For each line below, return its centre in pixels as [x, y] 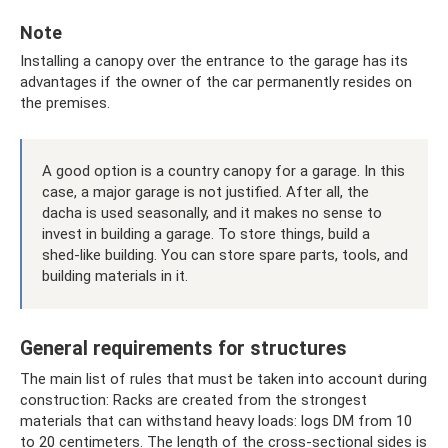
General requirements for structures [183, 349]
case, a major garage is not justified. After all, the [205, 192]
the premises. [65, 103]
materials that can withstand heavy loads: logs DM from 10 [216, 421]
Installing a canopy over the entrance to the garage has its [214, 61]
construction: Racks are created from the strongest [193, 400]
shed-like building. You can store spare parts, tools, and [225, 255]
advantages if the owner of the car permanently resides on [216, 82]
